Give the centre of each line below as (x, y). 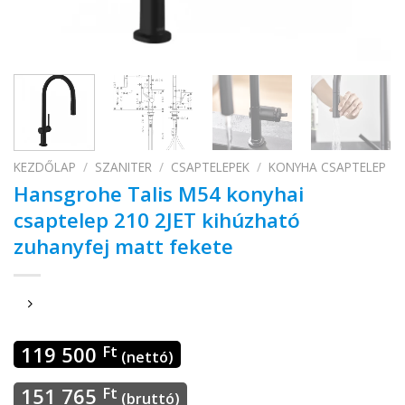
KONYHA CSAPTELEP (328, 166)
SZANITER (124, 166)
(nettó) (146, 358)
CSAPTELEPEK (211, 166)
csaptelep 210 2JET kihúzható (157, 220)
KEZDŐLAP (45, 166)
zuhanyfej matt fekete (123, 246)
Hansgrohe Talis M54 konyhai (159, 193)
